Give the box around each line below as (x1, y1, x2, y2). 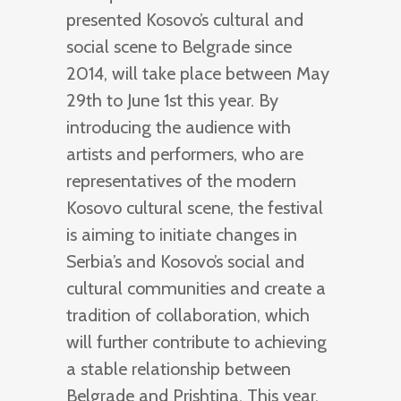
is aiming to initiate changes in (66, 223, 297, 245)
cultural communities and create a (66, 277, 326, 299)
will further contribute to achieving (66, 330, 327, 353)
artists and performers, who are (66, 142, 303, 165)
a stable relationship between (66, 357, 291, 380)
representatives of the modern (66, 169, 296, 192)
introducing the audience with (66, 115, 291, 138)
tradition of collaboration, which (66, 303, 310, 326)
